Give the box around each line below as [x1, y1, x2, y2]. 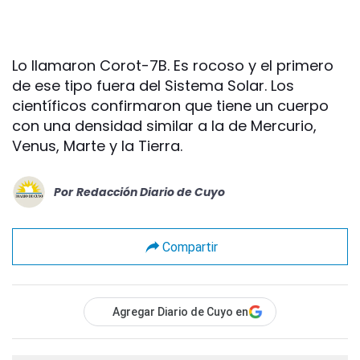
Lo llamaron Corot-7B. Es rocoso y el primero [12, 55, 333, 76]
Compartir [162, 239, 218, 255]
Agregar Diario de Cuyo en [112, 305, 248, 318]
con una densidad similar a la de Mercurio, [12, 116, 317, 136]
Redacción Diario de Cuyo [76, 183, 225, 200]
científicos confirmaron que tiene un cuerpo [12, 96, 329, 116]
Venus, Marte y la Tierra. [12, 136, 182, 156]
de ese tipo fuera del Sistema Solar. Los [12, 76, 294, 96]
